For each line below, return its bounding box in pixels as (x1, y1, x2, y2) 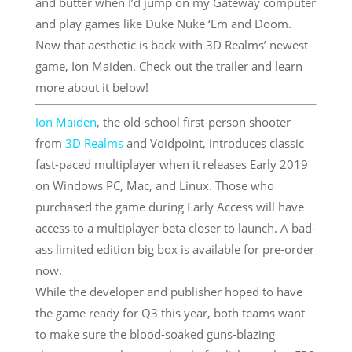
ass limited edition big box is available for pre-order (35, 240, 314, 257)
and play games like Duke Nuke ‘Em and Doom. (35, 15, 291, 31)
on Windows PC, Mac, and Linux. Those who (35, 177, 274, 193)
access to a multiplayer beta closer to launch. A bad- (35, 219, 316, 236)
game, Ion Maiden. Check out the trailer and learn (35, 57, 302, 74)
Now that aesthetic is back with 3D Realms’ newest (35, 36, 308, 53)
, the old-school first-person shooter (96, 113, 291, 130)
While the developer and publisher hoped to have (35, 283, 302, 299)
